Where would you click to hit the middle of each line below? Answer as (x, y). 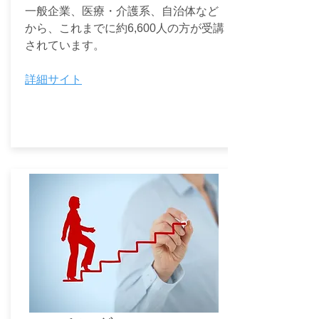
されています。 (65, 45)
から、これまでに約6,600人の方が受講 (125, 28)
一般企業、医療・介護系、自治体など (122, 11)
